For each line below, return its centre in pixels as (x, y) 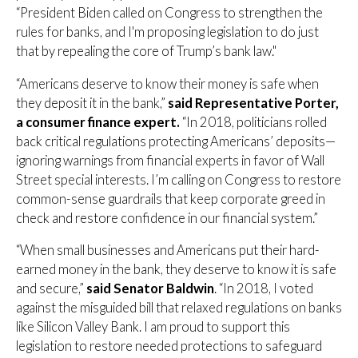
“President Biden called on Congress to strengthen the (169, 13)
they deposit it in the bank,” (92, 103)
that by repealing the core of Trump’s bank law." (146, 52)
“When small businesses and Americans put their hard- (168, 251)
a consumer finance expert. (99, 122)
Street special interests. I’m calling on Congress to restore (179, 179)
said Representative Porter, (253, 103)
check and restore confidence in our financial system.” (167, 218)
